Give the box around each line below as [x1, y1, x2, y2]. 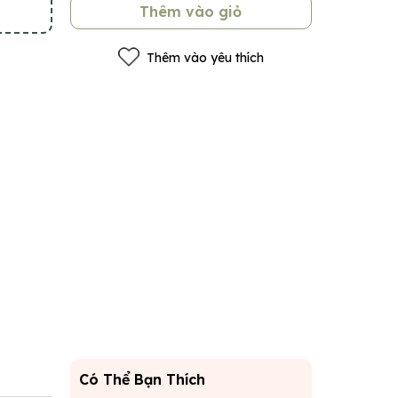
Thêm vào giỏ [139, 3, 243, 20]
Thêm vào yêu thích [146, 49, 264, 66]
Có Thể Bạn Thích [78, 370, 205, 388]
